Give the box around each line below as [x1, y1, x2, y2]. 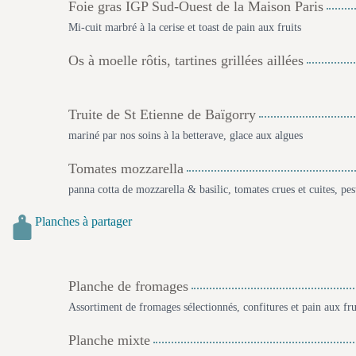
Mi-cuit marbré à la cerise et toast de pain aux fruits [68, 21, 301, 33]
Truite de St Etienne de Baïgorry [68, 106, 256, 122]
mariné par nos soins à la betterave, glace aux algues [68, 130, 303, 141]
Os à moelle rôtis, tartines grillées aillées [68, 52, 304, 68]
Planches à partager [35, 215, 132, 228]
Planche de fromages [68, 278, 188, 294]
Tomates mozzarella [68, 161, 184, 176]
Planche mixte [68, 332, 150, 348]
